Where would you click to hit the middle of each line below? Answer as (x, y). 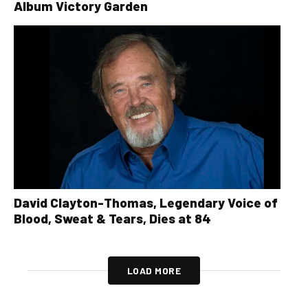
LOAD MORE (154, 271)
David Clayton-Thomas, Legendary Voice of (146, 203)
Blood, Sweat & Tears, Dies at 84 (112, 219)
